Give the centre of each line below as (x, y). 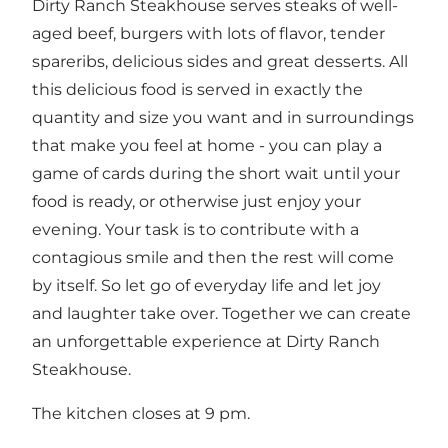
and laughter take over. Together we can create (221, 313)
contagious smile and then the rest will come (213, 257)
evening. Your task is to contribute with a (195, 229)
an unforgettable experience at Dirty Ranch (206, 341)
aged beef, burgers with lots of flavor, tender (208, 33)
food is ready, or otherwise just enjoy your (196, 201)
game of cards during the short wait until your (216, 173)
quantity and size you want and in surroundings (223, 117)
